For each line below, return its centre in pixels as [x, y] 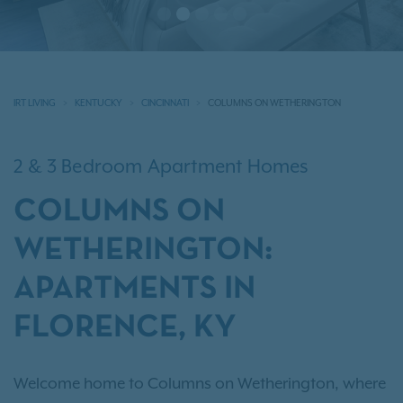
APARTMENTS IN [134, 289]
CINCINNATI [165, 102]
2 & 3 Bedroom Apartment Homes [161, 166]
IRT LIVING [35, 102]
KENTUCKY [99, 102]
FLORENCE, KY [125, 328]
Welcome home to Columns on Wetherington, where [200, 383]
